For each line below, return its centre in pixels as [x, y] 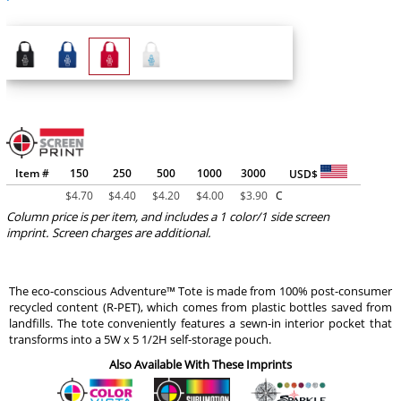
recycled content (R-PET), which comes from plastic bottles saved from [200, 307]
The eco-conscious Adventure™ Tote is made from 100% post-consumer [200, 290]
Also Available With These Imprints [200, 364]
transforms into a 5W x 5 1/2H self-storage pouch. [140, 339]
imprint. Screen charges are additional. [108, 233]
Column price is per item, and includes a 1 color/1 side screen [167, 217]
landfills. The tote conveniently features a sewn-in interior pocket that [200, 323]
